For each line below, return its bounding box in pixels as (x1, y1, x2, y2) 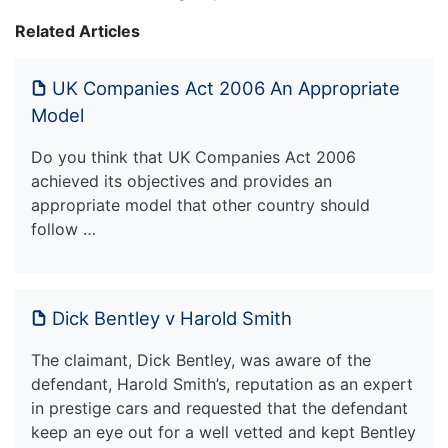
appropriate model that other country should (31, 194, 370, 215)
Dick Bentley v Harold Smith (52, 306, 292, 329)
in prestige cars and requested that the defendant (31, 397, 408, 418)
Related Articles (15, 20, 140, 41)
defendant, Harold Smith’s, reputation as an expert (31, 373, 413, 394)
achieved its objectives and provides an (31, 170, 332, 191)
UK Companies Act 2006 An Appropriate (52, 76, 400, 99)
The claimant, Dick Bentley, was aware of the (31, 349, 371, 370)
